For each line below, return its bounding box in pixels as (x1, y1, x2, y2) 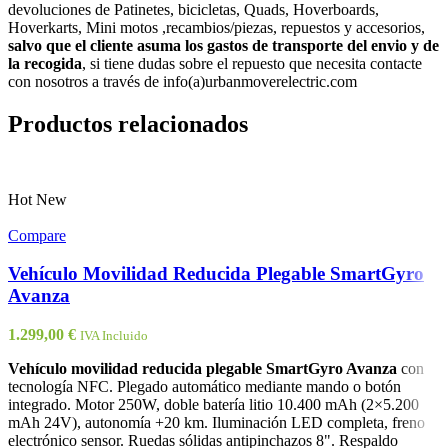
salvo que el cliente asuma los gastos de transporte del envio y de (8, 36, 439, 54)
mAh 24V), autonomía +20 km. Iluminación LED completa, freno (8, 414, 425, 432)
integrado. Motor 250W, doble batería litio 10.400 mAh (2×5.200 (8, 396, 419, 414)
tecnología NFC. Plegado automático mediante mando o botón (8, 378, 401, 396)
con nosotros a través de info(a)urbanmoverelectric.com (8, 72, 357, 90)
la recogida (8, 54, 82, 72)
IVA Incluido (80, 328, 148, 344)
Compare (8, 226, 66, 244)
